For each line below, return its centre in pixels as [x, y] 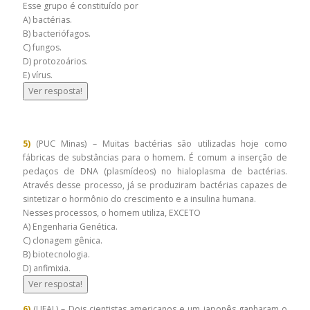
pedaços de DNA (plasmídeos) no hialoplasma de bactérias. [155, 171]
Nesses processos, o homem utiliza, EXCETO [112, 212]
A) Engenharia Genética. [71, 226]
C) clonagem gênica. [63, 240]
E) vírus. [39, 75]
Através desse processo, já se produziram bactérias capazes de [155, 185]
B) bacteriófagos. [57, 33]
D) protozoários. [55, 61]
